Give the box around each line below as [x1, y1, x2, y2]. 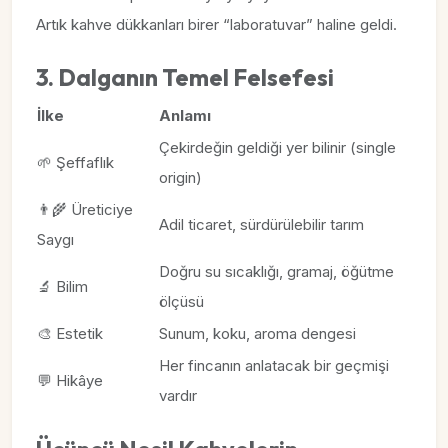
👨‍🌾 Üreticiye [37, 200, 133, 219]
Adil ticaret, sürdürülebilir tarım [159, 215, 364, 234]
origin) [159, 168, 202, 187]
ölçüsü [159, 292, 204, 311]
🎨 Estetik [37, 324, 103, 343]
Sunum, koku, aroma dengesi [159, 324, 356, 343]
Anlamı [159, 106, 211, 125]
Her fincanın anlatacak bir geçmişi [159, 356, 389, 375]
